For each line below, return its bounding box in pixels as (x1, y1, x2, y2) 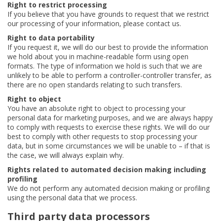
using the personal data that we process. (7, 193, 137, 202)
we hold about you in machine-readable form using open (7, 52, 188, 61)
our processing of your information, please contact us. (7, 19, 181, 28)
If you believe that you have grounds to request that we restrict (7, 9, 209, 19)
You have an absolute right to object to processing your (7, 104, 185, 113)
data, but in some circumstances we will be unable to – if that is (7, 141, 210, 150)
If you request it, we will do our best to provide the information (7, 42, 208, 52)
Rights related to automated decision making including (7, 165, 206, 174)
